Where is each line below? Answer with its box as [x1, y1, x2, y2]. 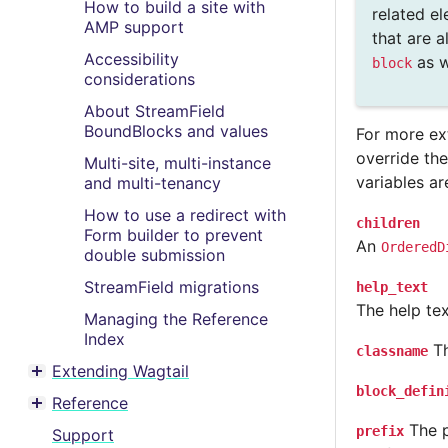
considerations [84, 69, 195, 89]
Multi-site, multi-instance [84, 153, 271, 173]
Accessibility [84, 49, 179, 69]
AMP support [84, 17, 184, 37]
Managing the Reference [84, 309, 268, 329]
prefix [356, 422, 404, 439]
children [356, 214, 420, 231]
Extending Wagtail [52, 361, 189, 381]
